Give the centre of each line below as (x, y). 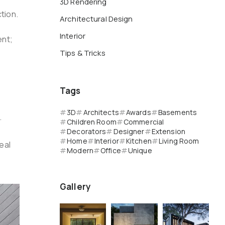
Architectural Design (96, 19)
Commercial (144, 122)
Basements (178, 112)
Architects (101, 112)
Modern (80, 150)
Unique (140, 150)
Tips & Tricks (83, 53)
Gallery (75, 187)
